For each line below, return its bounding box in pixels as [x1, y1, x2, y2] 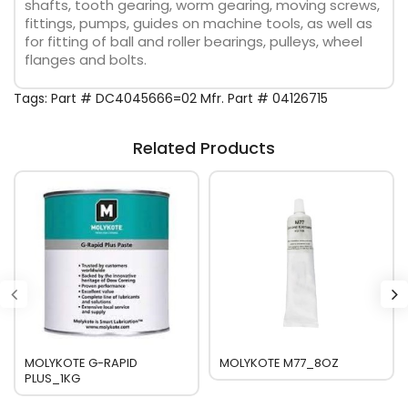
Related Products [133, 137, 275, 159]
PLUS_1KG [25, 370, 80, 387]
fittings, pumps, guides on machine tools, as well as [25, 14, 372, 33]
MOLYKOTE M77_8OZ [219, 354, 339, 372]
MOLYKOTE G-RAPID [25, 354, 138, 372]
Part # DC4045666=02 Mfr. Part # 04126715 [51, 89, 328, 107]
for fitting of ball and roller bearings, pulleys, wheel [25, 32, 362, 51]
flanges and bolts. [25, 50, 147, 69]
